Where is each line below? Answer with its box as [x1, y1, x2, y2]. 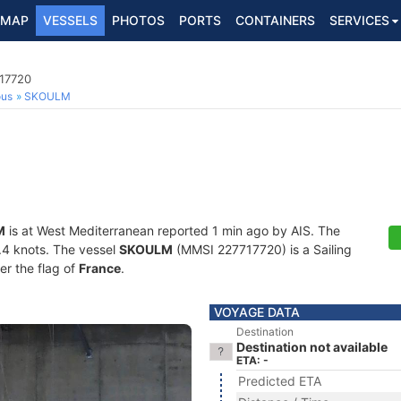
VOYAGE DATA [214, 304, 300, 320]
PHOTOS [112, 13, 165, 28]
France [79, 260, 121, 276]
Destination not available [236, 339, 388, 354]
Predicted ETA [238, 373, 321, 388]
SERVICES [329, 13, 389, 28]
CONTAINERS [235, 13, 315, 28]
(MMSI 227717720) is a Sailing [173, 242, 352, 257]
